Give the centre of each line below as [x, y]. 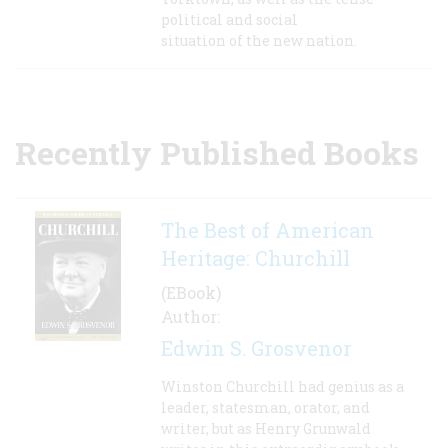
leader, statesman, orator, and [265, 408]
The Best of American [267, 230]
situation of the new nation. [259, 41]
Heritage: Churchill [255, 258]
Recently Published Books [217, 153]
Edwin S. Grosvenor [256, 348]
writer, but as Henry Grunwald [266, 429]
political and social [229, 20]
